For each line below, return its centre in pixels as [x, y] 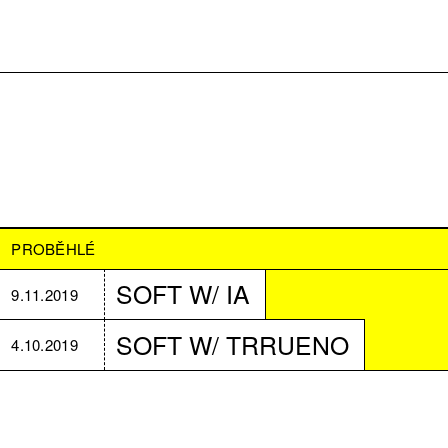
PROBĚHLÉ [53, 249]
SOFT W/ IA [183, 294]
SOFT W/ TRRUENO [233, 344]
